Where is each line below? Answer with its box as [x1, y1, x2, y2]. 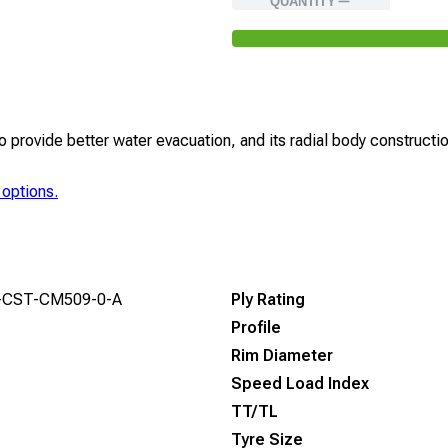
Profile [231, 318, 281, 338]
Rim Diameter [231, 346, 333, 366]
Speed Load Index [231, 374, 369, 394]
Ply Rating [231, 290, 305, 310]
